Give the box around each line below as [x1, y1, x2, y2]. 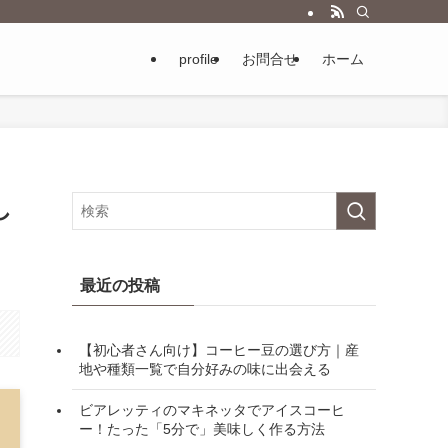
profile [179, 51, 218, 67]
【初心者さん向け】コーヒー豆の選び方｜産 [79, 341, 359, 358]
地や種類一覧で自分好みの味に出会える [79, 360, 331, 377]
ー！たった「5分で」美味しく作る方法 [79, 420, 325, 437]
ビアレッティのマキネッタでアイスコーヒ [79, 401, 345, 418]
